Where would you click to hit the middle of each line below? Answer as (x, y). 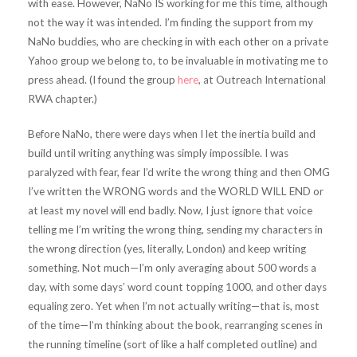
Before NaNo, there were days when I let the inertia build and (171, 134)
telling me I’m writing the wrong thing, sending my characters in (175, 230)
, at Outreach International (262, 80)
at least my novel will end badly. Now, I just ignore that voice (170, 211)
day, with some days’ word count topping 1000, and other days (177, 287)
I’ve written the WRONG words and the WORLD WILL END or (175, 192)
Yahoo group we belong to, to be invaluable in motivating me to (178, 61)
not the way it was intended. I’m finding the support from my (170, 23)
